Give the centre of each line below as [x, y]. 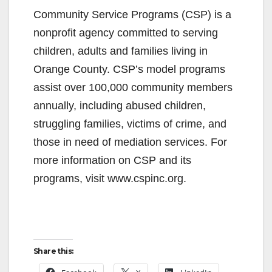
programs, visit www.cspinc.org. [110, 178]
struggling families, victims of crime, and [130, 124]
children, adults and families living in [121, 51]
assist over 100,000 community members [133, 87]
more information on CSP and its [112, 160]
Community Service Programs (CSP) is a [132, 14]
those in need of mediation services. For [130, 142]
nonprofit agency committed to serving [126, 32]
